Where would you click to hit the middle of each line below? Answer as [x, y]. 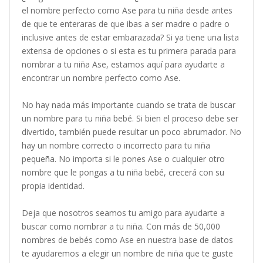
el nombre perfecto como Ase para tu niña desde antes [127, 10]
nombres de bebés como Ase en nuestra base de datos [127, 240]
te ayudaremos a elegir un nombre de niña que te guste [127, 253]
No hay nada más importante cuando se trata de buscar [129, 104]
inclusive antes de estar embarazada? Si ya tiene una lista [130, 37]
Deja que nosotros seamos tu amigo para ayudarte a [123, 213]
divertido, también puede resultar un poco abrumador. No [131, 131]
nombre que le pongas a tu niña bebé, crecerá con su [123, 172]
